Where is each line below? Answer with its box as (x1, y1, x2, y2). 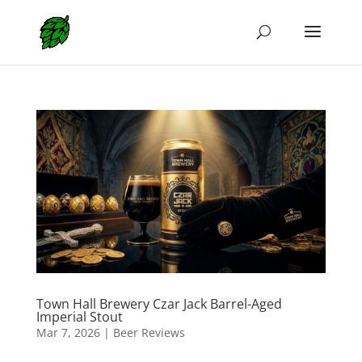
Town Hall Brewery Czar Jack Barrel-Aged (36, 294, 282, 313)
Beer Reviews (112, 324, 185, 340)
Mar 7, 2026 (36, 324, 100, 340)
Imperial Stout (36, 307, 123, 326)
